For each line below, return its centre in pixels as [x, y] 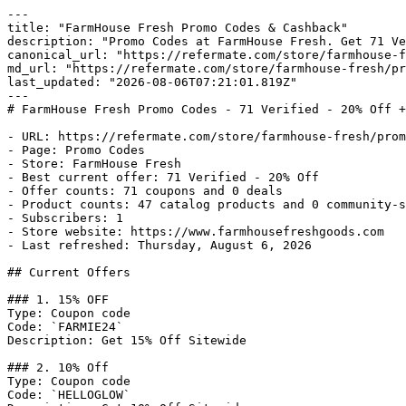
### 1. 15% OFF [58, 300]
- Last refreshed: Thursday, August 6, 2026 [159, 245]
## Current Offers [69, 272]
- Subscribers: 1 [65, 218]
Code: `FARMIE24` [65, 327]
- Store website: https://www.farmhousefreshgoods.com [196, 232]
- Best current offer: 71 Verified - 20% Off [163, 177]
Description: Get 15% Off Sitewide [127, 340]
